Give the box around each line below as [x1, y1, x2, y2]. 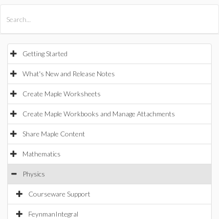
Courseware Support [28, 190, 90, 198]
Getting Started [22, 49, 67, 58]
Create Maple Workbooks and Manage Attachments [22, 109, 175, 118]
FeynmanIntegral [28, 210, 78, 218]
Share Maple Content [22, 130, 85, 138]
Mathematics [22, 150, 61, 158]
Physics [22, 170, 45, 178]
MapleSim [91, 10, 121, 18]
